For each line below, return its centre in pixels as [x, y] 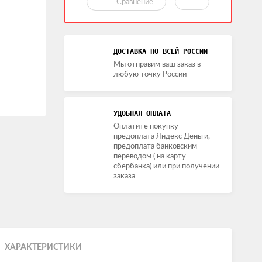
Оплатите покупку [146, 127]
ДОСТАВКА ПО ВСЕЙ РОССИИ [161, 51]
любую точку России [150, 75]
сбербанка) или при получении [166, 166]
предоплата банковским [155, 146]
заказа [124, 176]
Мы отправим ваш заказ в [157, 65]
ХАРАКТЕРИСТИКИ [43, 247]
